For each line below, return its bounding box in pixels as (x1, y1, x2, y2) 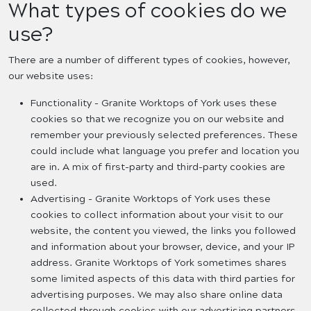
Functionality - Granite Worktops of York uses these (31, 97, 277, 110)
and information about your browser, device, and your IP (31, 241, 294, 253)
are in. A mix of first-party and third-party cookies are (31, 161, 285, 174)
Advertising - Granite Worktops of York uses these (31, 193, 271, 205)
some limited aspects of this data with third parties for (31, 273, 295, 285)
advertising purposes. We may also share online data (31, 289, 283, 301)
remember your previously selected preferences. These (31, 129, 298, 142)
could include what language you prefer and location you (31, 145, 299, 158)
